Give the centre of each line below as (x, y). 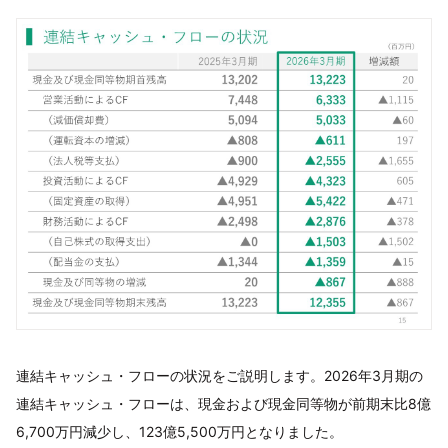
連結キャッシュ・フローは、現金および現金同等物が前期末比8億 (223, 403)
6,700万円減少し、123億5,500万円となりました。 (179, 431)
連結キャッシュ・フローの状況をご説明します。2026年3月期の (219, 375)
